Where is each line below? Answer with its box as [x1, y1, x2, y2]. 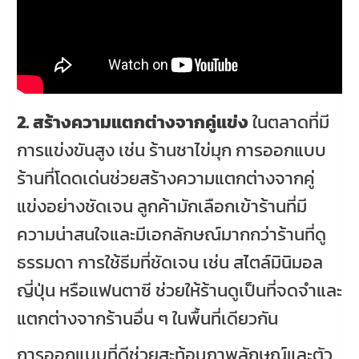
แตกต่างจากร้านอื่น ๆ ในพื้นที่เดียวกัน [17, 305, 278, 333]
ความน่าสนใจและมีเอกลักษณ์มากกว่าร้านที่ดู [17, 221, 326, 248]
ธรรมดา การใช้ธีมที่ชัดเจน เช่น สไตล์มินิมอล [17, 249, 323, 276]
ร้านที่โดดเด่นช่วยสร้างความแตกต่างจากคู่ [17, 165, 315, 192]
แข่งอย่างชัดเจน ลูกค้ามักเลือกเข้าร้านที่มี [17, 193, 307, 220]
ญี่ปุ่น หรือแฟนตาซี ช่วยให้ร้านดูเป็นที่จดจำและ [17, 277, 342, 305]
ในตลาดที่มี [248, 109, 329, 136]
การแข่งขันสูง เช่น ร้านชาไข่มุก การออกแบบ [17, 137, 326, 164]
